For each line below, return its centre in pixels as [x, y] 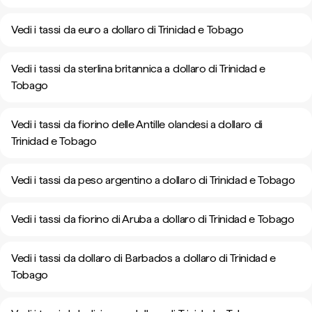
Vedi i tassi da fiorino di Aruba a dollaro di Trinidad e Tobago [153, 219]
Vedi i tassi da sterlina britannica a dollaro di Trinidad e [139, 69]
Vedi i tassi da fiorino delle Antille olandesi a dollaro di [137, 124]
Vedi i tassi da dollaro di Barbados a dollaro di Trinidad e [144, 258]
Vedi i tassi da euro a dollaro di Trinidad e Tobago [127, 30]
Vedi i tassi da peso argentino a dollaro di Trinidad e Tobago [153, 180]
